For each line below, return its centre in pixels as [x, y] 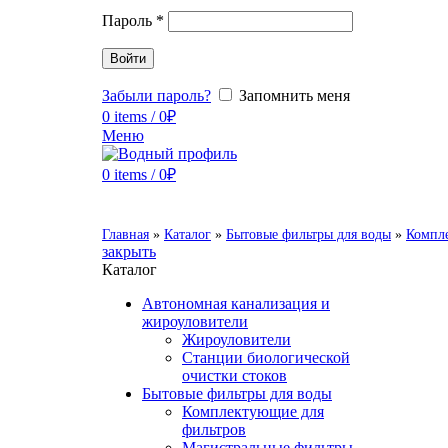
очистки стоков [234, 375]
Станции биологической [266, 357]
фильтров [214, 429]
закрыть [129, 251]
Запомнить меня [294, 95]
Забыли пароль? [156, 95]
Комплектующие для [253, 411]
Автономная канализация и [236, 303]
